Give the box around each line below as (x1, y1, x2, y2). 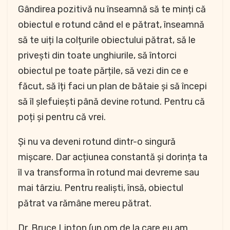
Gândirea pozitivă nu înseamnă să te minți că (18, 3, 206, 15)
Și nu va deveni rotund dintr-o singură (18, 136, 176, 147)
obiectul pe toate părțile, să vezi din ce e (18, 65, 188, 76)
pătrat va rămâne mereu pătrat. (18, 197, 151, 209)
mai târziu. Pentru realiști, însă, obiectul (18, 182, 183, 194)
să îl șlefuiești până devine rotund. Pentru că (18, 95, 205, 107)
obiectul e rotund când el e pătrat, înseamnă (18, 18, 204, 30)
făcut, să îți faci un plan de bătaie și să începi (18, 80, 207, 92)
